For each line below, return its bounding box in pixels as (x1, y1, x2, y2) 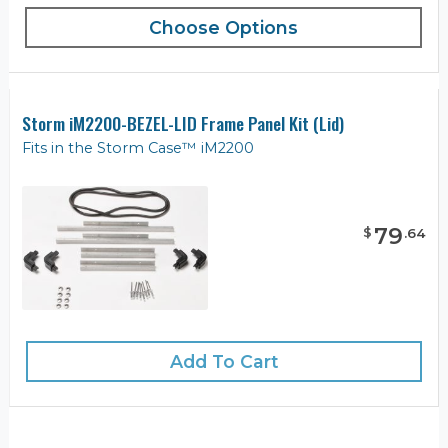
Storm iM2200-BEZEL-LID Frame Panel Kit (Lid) (22, 110, 344, 137)
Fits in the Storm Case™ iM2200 (22, 139, 254, 158)
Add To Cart (169, 351, 279, 373)
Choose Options (149, 17, 298, 39)
